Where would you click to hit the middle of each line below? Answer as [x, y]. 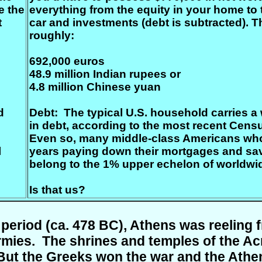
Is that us [54, 190]
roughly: [52, 35]
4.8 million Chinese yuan [95, 87]
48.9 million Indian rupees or [105, 74]
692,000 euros [67, 61]
